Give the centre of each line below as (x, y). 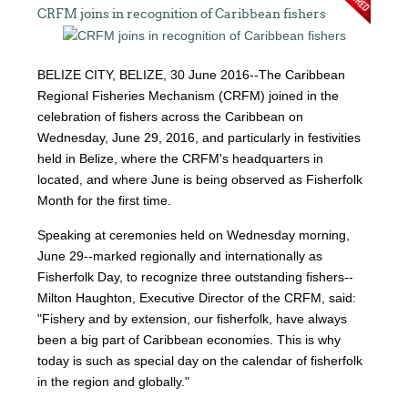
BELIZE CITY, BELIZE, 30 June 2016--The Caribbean (192, 75)
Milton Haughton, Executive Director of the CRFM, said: (197, 298)
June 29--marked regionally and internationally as (180, 256)
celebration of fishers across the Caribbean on (171, 117)
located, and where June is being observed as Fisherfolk (200, 179)
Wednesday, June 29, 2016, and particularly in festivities (199, 138)
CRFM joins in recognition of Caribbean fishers (182, 14)
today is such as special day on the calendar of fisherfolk (200, 361)
